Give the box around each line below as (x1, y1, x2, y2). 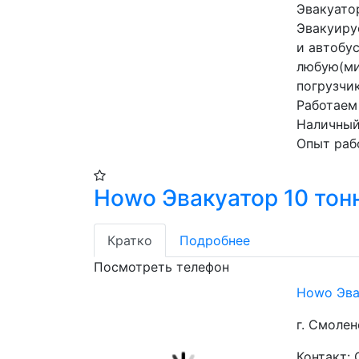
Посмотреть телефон (94, 258, 229, 275)
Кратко (107, 232, 152, 248)
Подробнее (179, 232, 250, 248)
